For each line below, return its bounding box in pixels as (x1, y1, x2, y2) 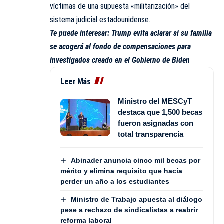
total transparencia (118, 129, 183, 138)
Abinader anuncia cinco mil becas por (70, 156, 200, 164)
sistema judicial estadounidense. (50, 14, 150, 24)
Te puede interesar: (50, 28, 111, 38)
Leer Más (60, 76, 90, 86)
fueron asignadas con (118, 118, 193, 127)
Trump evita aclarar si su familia (111, 28, 212, 38)
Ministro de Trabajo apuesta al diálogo (70, 195, 202, 204)
